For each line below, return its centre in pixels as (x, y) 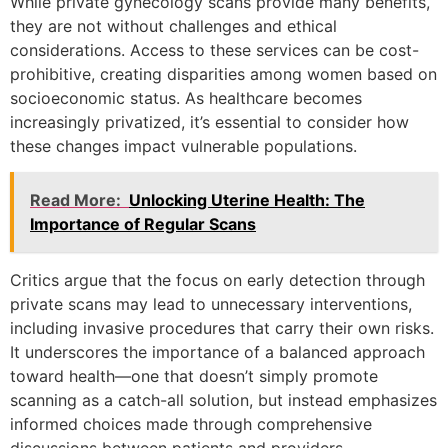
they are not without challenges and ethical (173, 25)
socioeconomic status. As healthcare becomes (186, 97)
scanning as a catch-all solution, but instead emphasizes (223, 399)
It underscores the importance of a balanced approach (217, 351)
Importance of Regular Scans (143, 223)
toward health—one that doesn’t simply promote (194, 375)
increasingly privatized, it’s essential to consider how (209, 121)
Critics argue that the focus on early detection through (217, 279)
